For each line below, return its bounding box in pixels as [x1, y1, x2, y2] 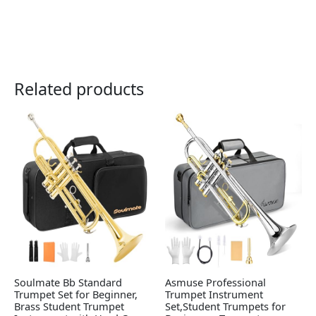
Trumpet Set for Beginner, [14, 286, 138, 301]
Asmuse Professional [165, 274, 266, 289]
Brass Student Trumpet [14, 298, 124, 313]
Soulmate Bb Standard [14, 274, 122, 289]
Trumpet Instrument [165, 286, 263, 301]
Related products [14, 78, 144, 101]
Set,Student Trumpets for [165, 298, 286, 313]
